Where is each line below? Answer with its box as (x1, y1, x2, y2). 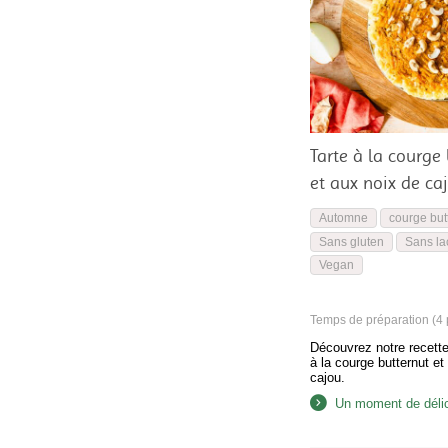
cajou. (309, 369, 345, 385)
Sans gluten (318, 234, 384, 249)
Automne (318, 210, 368, 225)
